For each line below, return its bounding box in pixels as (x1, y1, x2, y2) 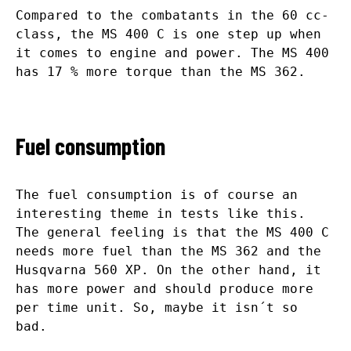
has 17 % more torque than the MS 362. (16, 64, 306, 80)
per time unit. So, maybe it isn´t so (16, 300, 298, 316)
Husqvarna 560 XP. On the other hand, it (16, 262, 321, 278)
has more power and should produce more (16, 281, 313, 297)
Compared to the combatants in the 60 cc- (16, 8, 329, 24)
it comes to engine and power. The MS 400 (16, 45, 329, 61)
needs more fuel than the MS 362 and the (16, 244, 321, 259)
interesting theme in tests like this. (16, 206, 306, 222)
